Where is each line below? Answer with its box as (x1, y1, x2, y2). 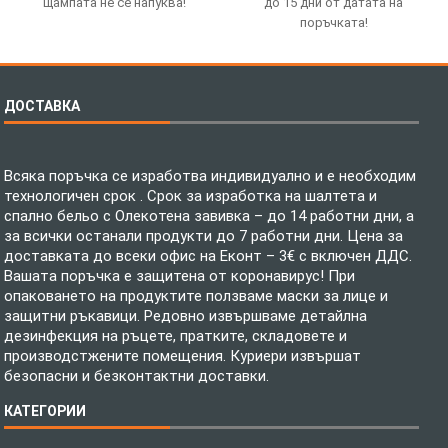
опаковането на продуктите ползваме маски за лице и (4, 286, 389, 305)
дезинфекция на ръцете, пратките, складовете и (4, 326, 348, 345)
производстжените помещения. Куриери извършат (4, 346, 362, 365)
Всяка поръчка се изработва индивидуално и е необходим (4, 166, 417, 185)
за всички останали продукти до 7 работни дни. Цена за (4, 226, 404, 245)
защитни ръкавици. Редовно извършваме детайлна (4, 306, 368, 325)
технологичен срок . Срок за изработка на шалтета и (4, 186, 378, 205)
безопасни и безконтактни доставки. (4, 366, 270, 385)
